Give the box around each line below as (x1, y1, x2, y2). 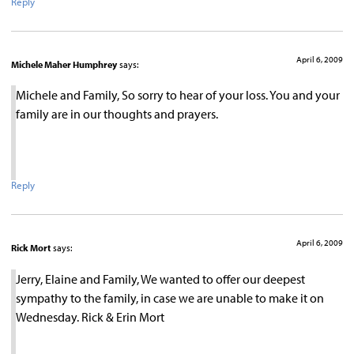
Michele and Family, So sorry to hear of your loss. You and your (16, 87, 340, 104)
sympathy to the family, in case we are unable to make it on (16, 289, 324, 306)
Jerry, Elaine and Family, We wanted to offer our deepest (16, 270, 305, 287)
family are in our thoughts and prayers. (16, 106, 218, 122)
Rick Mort (11, 242, 51, 254)
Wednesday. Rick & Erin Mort (16, 308, 164, 325)
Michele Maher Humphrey (11, 58, 117, 70)
